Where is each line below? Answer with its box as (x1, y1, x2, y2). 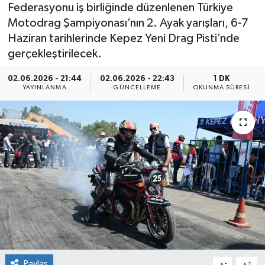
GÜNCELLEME (113, 85, 161, 91)
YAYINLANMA (22, 85, 67, 91)
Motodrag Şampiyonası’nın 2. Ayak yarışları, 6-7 (7, 17, 248, 29)
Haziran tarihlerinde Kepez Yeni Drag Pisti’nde (7, 32, 240, 44)
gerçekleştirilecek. (7, 47, 102, 60)
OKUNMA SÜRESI (192, 85, 250, 91)
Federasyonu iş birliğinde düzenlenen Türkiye (7, 1, 233, 14)
